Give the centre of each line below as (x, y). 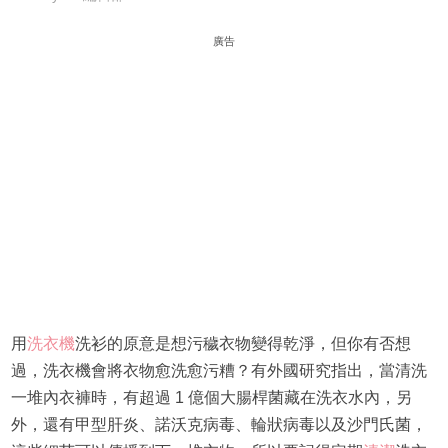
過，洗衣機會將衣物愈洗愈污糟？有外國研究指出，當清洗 (218, 371)
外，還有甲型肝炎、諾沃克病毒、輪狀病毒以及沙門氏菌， (218, 425)
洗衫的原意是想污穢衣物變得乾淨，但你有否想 (242, 344)
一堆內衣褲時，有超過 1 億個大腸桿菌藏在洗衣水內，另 (211, 398)
